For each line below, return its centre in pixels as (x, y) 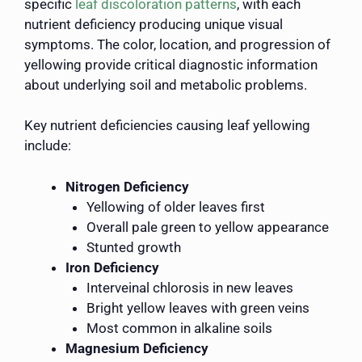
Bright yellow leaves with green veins (198, 307)
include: (48, 146)
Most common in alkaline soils (179, 328)
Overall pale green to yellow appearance (207, 227)
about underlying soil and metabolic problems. (166, 84)
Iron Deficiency (112, 267)
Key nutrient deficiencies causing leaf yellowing (167, 126)
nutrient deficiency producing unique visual (154, 24)
